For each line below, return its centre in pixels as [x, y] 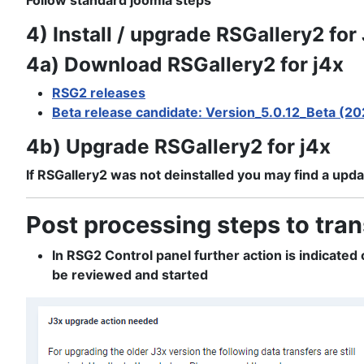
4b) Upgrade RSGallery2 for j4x [178, 147]
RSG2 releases [99, 93]
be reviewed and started [130, 275]
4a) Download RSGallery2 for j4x [185, 65]
